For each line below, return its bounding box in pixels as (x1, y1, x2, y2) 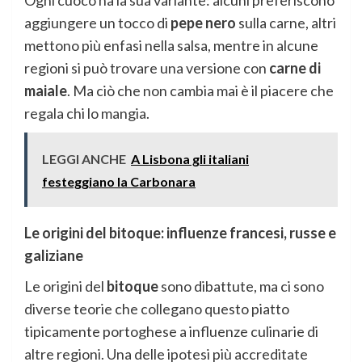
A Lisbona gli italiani (131, 151, 249, 167)
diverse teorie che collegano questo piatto (24, 300, 289, 318)
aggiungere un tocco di (24, 14, 170, 32)
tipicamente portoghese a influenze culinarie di (24, 322, 318, 341)
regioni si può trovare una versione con (24, 59, 269, 78)
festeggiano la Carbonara (42, 174, 196, 190)
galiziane (24, 246, 83, 265)
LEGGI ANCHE (42, 151, 126, 167)
